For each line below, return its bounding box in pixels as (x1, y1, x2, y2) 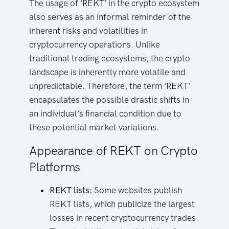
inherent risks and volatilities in (29, 25, 148, 36)
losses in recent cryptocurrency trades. (50, 212, 199, 223)
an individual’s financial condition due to (29, 108, 182, 119)
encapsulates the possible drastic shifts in (29, 94, 190, 105)
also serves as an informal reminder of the (29, 11, 191, 22)
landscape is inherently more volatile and (29, 66, 186, 77)
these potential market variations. (29, 122, 159, 132)
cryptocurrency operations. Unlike (29, 39, 161, 50)
